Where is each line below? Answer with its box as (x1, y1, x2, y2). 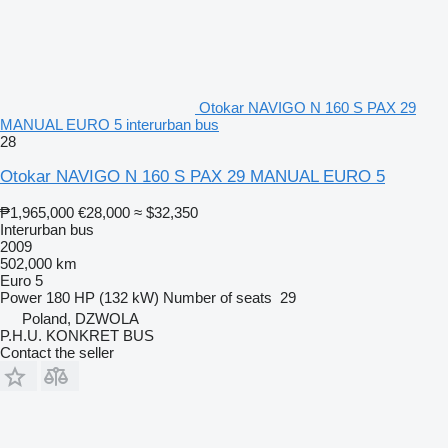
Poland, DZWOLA (22, 309, 139, 327)
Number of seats (163, 288, 272, 306)
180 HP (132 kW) (46, 288, 159, 306)
